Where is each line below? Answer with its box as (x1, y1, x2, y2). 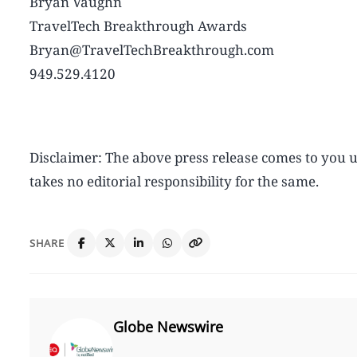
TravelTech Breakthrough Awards (29, 16, 247, 35)
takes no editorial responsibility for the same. (29, 171, 319, 190)
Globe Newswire (113, 316, 223, 336)
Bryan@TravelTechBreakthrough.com (29, 40, 274, 59)
